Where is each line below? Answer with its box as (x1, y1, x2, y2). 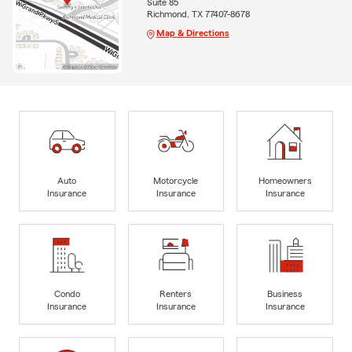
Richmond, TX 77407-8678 (146, 9, 250, 19)
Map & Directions (156, 27, 229, 38)
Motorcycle (153, 176, 199, 186)
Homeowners (258, 176, 312, 186)
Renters (159, 289, 192, 299)
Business (267, 289, 303, 299)
